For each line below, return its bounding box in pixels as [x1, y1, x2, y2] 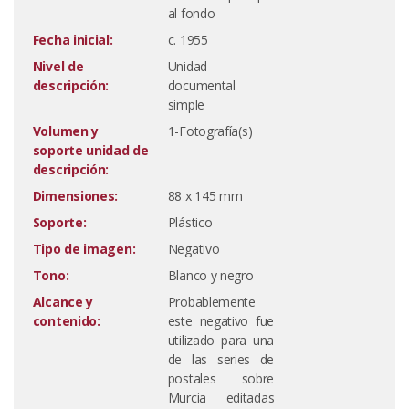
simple [167, 96, 204, 113]
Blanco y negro [167, 267, 254, 284]
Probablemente [167, 293, 256, 310]
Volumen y [32, 122, 100, 140]
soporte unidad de [32, 142, 149, 159]
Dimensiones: [32, 187, 119, 204]
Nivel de [32, 58, 84, 75]
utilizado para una [167, 331, 275, 349]
